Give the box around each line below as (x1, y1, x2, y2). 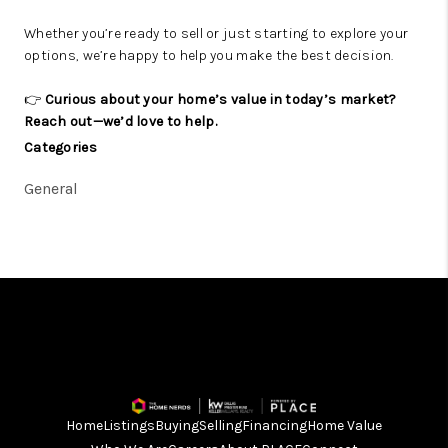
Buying (155, 416, 199, 434)
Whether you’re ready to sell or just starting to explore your (24, 25, 409, 42)
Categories (24, 139, 97, 156)
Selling (199, 416, 242, 434)
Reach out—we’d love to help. (24, 113, 217, 130)
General (24, 179, 78, 198)
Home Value (307, 416, 382, 434)
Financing (242, 416, 307, 434)
